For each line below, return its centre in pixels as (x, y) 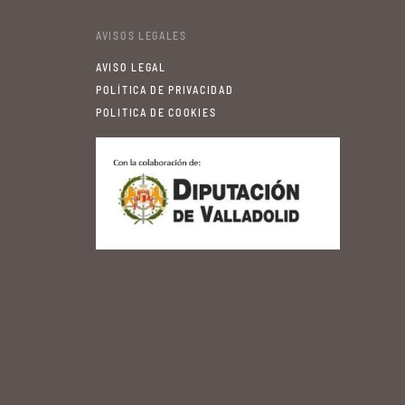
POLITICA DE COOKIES (156, 112)
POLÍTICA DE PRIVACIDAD (165, 89)
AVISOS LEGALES (141, 35)
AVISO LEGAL (131, 66)
